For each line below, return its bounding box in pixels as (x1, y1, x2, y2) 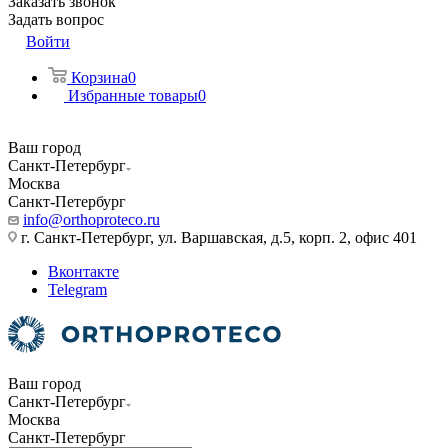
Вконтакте (48, 263, 119, 280)
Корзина (71, 69, 128, 86)
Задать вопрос (8, 11, 104, 28)
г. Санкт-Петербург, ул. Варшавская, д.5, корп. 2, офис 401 (17, 229, 417, 246)
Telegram (48, 281, 107, 298)
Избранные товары (68, 87, 198, 104)
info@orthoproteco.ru (23, 211, 160, 228)
